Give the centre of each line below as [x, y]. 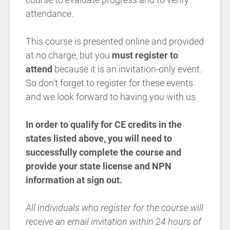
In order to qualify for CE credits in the [104, 125]
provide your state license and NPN [99, 166]
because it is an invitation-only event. [127, 69]
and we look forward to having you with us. [112, 97]
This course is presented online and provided [115, 42]
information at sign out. [75, 180]
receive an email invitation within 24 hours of [113, 222]
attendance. [50, 14]
